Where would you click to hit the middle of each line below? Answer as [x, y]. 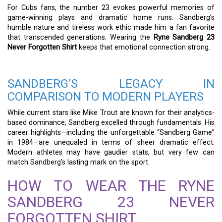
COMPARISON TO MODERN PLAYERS [106, 96]
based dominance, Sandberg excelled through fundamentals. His [111, 122]
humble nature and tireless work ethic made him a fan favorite [111, 27]
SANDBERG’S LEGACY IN [111, 83]
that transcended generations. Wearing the [81, 37]
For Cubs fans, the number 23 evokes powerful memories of [111, 7]
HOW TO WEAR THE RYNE [111, 185]
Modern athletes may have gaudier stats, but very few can [111, 152]
